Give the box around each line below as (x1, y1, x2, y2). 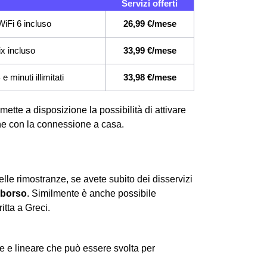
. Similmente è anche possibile (27, 188, 156, 198)
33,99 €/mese (123, 45, 176, 55)
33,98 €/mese (123, 72, 176, 82)
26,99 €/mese (123, 18, 176, 29)
